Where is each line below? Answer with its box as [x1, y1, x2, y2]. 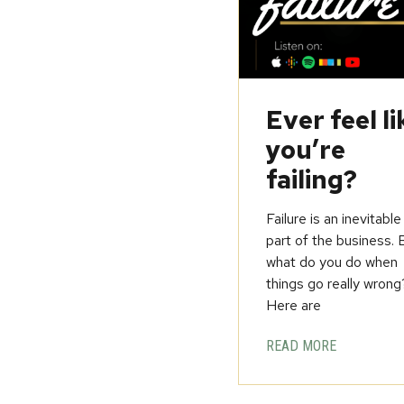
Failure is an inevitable [266, 209, 402, 229]
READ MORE [266, 337, 337, 355]
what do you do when [266, 252, 399, 272]
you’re [266, 133, 346, 168]
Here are [266, 296, 322, 316]
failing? [266, 162, 358, 197]
